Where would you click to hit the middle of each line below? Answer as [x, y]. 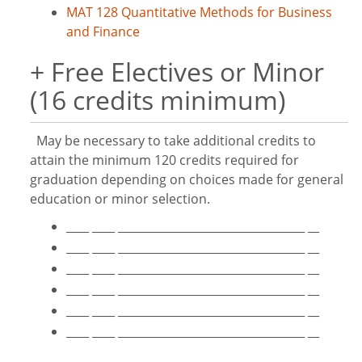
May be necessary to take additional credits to [173, 141]
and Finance [103, 32]
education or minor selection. [120, 199]
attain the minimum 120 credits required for [164, 160]
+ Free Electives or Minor [177, 72]
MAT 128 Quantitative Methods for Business [199, 12]
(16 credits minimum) [158, 100]
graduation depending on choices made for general [187, 179]
